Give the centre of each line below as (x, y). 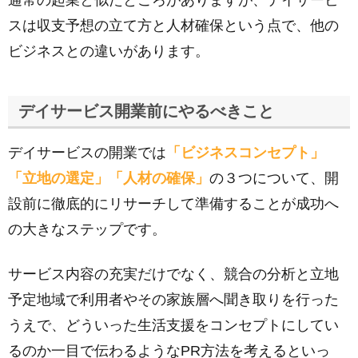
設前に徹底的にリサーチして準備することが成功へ (173, 204)
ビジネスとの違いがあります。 (109, 51)
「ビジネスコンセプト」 (245, 153)
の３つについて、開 (274, 178)
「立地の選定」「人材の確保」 (109, 178)
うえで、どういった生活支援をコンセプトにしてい (173, 325)
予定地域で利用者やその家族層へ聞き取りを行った (173, 300)
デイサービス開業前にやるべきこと (146, 111)
